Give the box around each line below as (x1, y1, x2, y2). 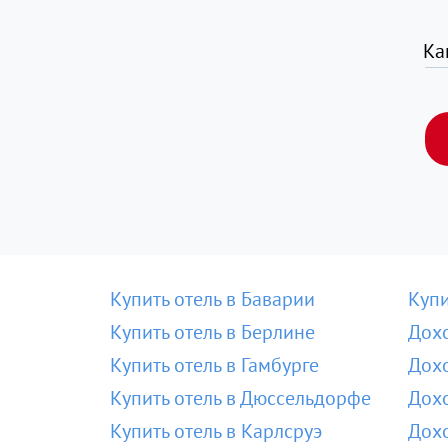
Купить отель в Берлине (110, 319, 315, 345)
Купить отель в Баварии (110, 286, 315, 312)
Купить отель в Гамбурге (110, 352, 319, 378)
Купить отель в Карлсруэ (110, 418, 322, 444)
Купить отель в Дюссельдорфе (110, 385, 371, 411)
